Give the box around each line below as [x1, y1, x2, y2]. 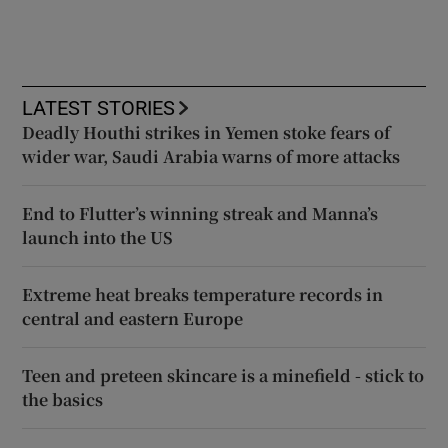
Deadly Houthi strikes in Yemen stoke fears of [22, 121, 391, 145]
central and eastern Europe [22, 307, 244, 331]
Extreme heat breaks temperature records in [22, 283, 384, 307]
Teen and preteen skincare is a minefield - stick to [22, 364, 425, 388]
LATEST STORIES [22, 98, 176, 119]
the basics [22, 388, 104, 412]
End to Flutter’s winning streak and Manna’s [22, 202, 379, 226]
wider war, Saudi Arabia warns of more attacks [22, 145, 401, 169]
